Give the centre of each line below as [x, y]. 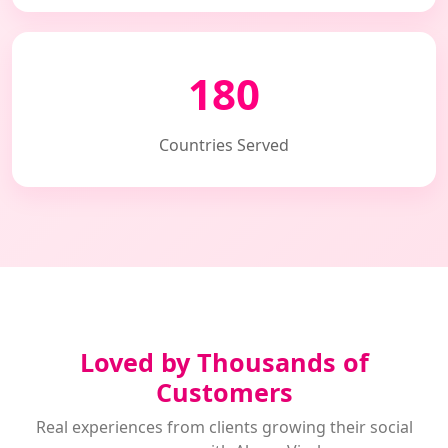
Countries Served [224, 145]
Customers [224, 392]
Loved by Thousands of [224, 362]
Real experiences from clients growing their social [224, 427]
